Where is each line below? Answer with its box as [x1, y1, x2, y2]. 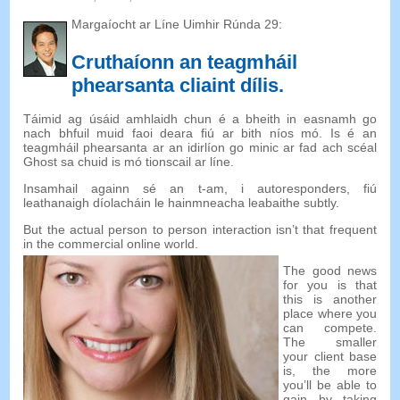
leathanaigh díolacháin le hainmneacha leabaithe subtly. [23, 196, 340, 211]
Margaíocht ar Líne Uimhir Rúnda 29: [71, 17, 283, 32]
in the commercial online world [23, 237, 196, 252]
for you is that [283, 278, 377, 293]
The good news [283, 263, 377, 279]
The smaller [283, 335, 377, 350]
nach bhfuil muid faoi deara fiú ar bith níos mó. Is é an [23, 126, 377, 141]
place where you [283, 306, 377, 321]
